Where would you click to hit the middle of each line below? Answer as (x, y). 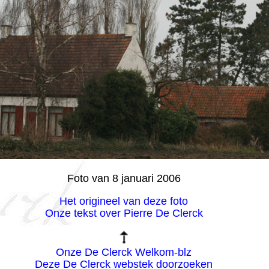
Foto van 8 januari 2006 (124, 178)
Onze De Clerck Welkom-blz (124, 252)
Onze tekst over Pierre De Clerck (124, 213)
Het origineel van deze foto (124, 201)
